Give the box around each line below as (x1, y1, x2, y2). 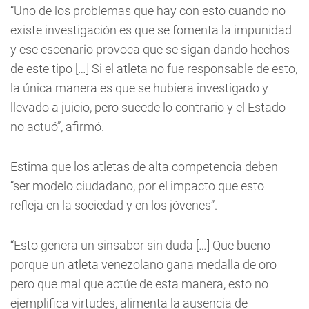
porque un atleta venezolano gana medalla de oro (10, 257, 277, 272)
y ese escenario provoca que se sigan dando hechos (10, 42, 290, 57)
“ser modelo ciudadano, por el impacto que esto (10, 179, 264, 193)
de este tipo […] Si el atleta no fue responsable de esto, (10, 61, 297, 76)
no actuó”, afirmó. (10, 119, 107, 134)
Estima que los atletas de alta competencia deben (10, 159, 278, 174)
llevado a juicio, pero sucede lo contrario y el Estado (10, 100, 286, 114)
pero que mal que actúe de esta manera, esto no (10, 277, 268, 291)
